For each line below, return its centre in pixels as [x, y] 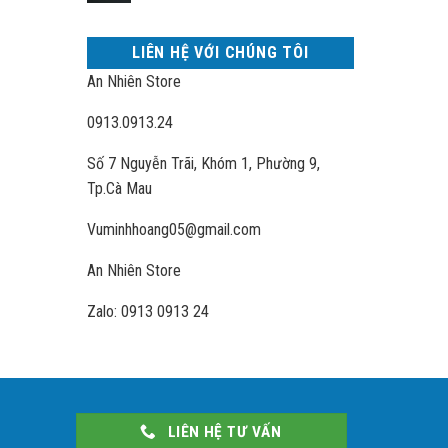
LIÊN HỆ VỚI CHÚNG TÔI [220, 52]
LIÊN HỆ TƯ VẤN [224, 432]
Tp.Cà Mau [120, 188]
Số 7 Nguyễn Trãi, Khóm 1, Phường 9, [204, 163]
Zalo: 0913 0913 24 [148, 311]
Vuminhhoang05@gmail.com [174, 229]
